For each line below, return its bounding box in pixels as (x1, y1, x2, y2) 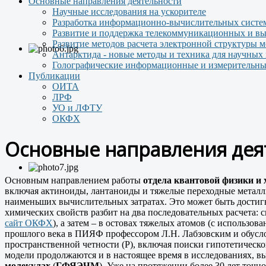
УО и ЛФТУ (52, 103, 102, 113)
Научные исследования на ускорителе (52, 7, 206, 17)
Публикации (28, 71, 80, 81)
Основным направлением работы (5, 175, 143, 185)
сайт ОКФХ (5, 217, 53, 228)
